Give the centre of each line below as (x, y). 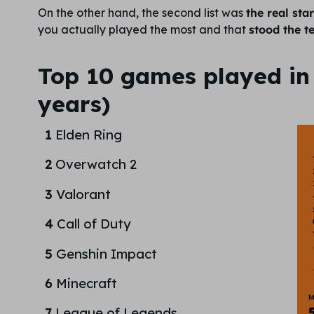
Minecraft (86, 284)
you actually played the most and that (143, 29)
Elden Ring (88, 135)
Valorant (83, 194)
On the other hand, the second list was (142, 12)
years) (74, 104)
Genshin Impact (106, 253)
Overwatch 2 (96, 164)
